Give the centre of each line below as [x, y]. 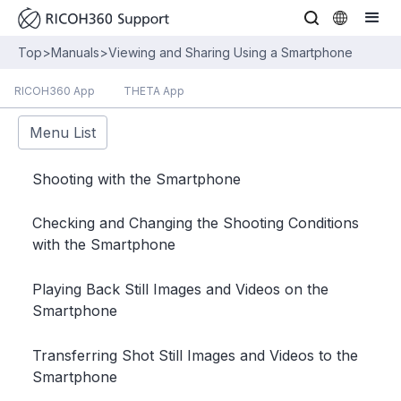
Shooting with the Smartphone [137, 179]
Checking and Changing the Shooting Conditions [196, 223]
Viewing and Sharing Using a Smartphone [230, 52]
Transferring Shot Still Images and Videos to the [195, 355]
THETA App [154, 91]
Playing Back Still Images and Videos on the [180, 289]
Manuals [75, 52]
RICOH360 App [55, 91]
